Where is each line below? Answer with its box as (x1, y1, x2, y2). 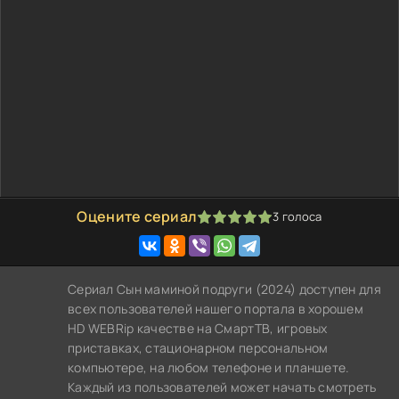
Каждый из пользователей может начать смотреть (68, 379, 377, 395)
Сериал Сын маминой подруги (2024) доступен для (68, 281, 381, 297)
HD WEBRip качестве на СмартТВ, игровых (68, 320, 328, 337)
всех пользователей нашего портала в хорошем (68, 300, 364, 317)
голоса (279, 208, 322, 224)
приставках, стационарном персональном (68, 339, 329, 356)
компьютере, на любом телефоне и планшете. (68, 359, 350, 376)
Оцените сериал (77, 207, 198, 226)
